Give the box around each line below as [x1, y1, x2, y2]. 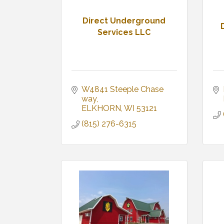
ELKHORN [81, 103, 121, 113]
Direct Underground [82, 15, 166, 25]
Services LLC [97, 27, 151, 37]
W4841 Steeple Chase [81, 84, 163, 94]
